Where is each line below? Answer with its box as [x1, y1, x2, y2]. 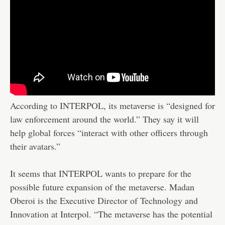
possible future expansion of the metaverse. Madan [10, 180, 194, 193]
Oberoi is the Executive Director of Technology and [10, 194, 198, 206]
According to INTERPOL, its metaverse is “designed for [10, 99, 215, 111]
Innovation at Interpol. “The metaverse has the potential [10, 207, 212, 220]
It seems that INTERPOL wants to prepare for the [10, 167, 191, 179]
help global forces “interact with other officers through [10, 126, 208, 139]
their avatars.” [10, 140, 60, 152]
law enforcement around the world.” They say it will [10, 113, 199, 125]
